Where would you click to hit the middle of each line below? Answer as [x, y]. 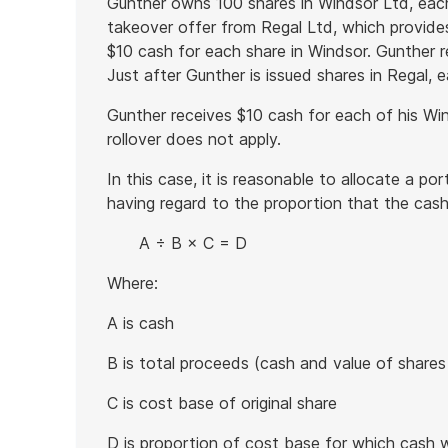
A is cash [140, 323]
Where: [132, 283]
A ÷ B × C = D [193, 243]
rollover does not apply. [194, 139]
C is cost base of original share [222, 403]
